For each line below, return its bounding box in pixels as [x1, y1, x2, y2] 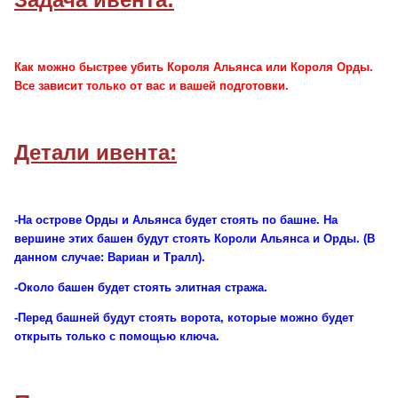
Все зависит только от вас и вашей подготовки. [14, 79, 289, 93]
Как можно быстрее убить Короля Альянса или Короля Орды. [14, 60, 373, 75]
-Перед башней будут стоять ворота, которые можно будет [14, 311, 354, 325]
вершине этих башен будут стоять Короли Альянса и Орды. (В [14, 232, 375, 246]
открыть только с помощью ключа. [14, 330, 219, 344]
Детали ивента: [14, 140, 177, 165]
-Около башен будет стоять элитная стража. [14, 281, 267, 295]
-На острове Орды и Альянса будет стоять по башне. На [14, 213, 338, 227]
